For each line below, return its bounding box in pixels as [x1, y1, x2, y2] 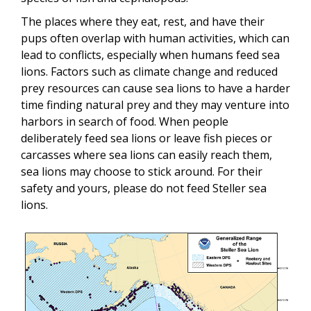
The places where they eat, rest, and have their [21, 13, 264, 29]
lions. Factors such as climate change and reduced [21, 63, 278, 79]
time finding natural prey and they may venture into [21, 96, 289, 112]
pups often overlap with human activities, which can [21, 30, 289, 46]
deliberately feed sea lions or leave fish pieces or [21, 130, 272, 146]
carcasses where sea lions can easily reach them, [21, 146, 272, 162]
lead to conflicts [21, 47, 101, 62]
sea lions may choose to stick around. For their [21, 163, 262, 179]
